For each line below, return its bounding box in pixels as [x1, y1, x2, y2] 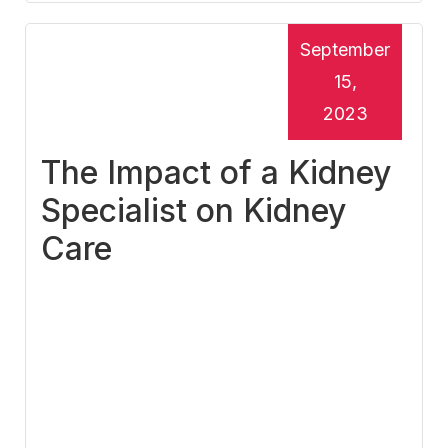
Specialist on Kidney [41, 191, 346, 231]
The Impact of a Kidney [41, 153, 391, 193]
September [300, 39, 390, 61]
